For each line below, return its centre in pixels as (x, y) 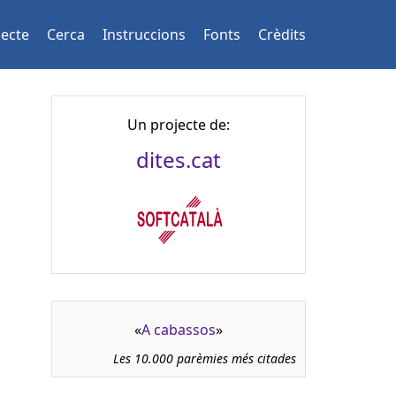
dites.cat (179, 160)
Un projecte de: (179, 125)
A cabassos (179, 330)
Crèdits (282, 34)
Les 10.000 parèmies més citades (205, 358)
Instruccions (144, 34)
